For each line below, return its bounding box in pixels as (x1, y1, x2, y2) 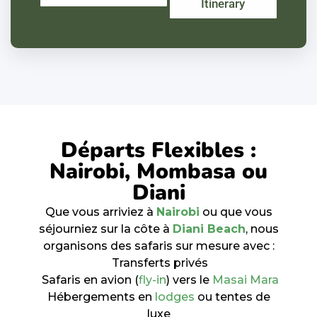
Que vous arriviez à (45, 204, 156, 219)
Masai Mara (212, 272, 279, 287)
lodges (154, 289, 195, 304)
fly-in (138, 272, 166, 287)
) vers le (166, 272, 212, 287)
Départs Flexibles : (61, 135, 256, 165)
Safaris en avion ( (38, 272, 139, 287)
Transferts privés (109, 255, 208, 270)
